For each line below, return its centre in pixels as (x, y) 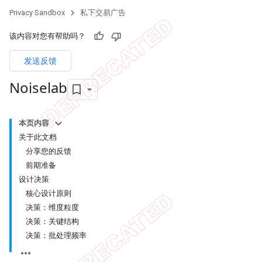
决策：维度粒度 (52, 207)
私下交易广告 (103, 13)
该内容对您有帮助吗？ (47, 36)
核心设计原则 (49, 193)
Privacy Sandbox (37, 13)
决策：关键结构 (52, 221)
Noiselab (38, 87)
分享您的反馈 (49, 151)
